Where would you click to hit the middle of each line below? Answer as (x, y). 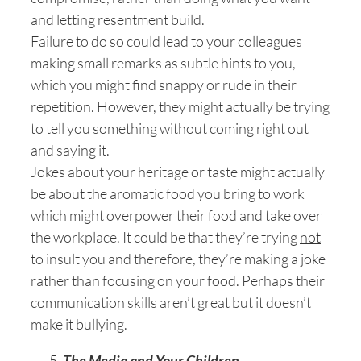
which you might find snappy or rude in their (164, 85)
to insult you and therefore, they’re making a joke (178, 259)
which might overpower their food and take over (176, 215)
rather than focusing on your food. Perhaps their (178, 280)
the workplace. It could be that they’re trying (165, 237)
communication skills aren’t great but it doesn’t (171, 302)
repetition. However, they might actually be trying (180, 106)
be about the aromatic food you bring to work (168, 193)
